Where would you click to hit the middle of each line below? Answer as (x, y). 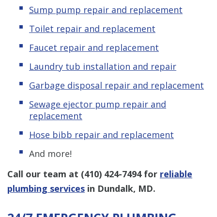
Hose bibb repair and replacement (101, 134)
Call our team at (44, 174)
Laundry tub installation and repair (103, 66)
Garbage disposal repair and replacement (116, 85)
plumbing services (46, 188)
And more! (50, 153)
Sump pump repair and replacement (106, 9)
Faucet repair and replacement (94, 47)
